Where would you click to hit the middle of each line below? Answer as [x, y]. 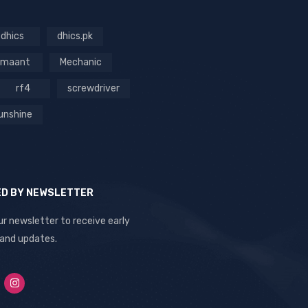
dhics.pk [75, 36]
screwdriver [93, 88]
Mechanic [81, 62]
